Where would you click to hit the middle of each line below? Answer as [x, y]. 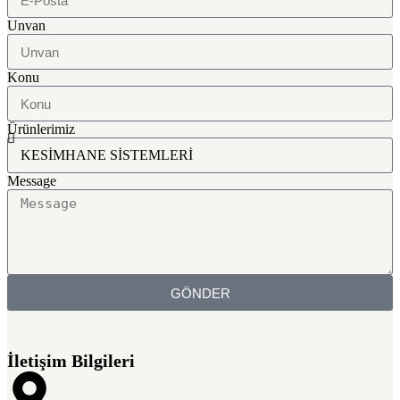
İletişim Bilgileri [71, 360]
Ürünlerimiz [41, 129]
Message [32, 181]
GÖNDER [200, 293]
